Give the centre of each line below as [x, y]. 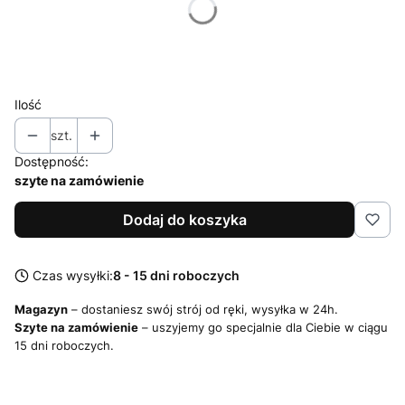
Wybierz [51, 61]
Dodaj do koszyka [184, 219]
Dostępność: [52, 161]
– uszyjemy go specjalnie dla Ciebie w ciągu [263, 327]
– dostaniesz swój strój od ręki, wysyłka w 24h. [203, 309]
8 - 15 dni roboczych [176, 275]
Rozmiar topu [61, 30]
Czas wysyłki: [73, 275]
